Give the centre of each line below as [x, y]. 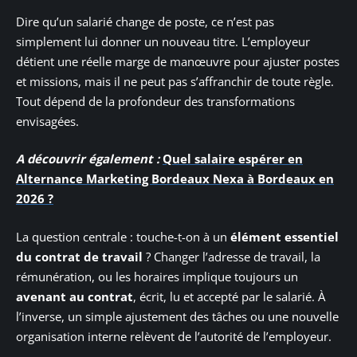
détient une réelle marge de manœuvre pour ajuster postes [178, 61]
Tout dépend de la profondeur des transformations [155, 101]
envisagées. [47, 121]
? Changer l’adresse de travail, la [231, 256]
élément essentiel [284, 236]
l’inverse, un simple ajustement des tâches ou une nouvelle [177, 316]
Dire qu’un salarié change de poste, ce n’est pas [145, 21]
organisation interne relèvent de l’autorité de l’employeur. [174, 336]
